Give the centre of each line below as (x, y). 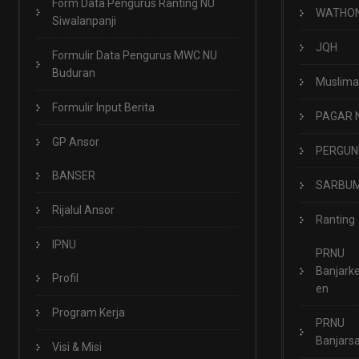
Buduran (74, 73)
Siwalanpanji (84, 21)
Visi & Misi (77, 347)
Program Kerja (89, 313)
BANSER (74, 175)
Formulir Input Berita (103, 107)
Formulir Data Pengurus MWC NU (135, 55)
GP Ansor (76, 142)
